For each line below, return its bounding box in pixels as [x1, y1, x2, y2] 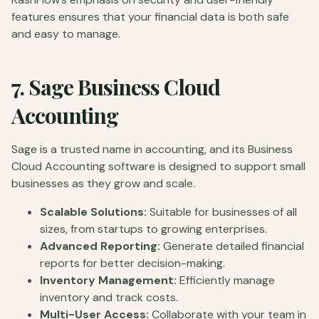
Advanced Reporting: [40, 238, 160, 253]
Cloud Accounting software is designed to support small [11, 158, 305, 174]
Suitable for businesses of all [147, 204, 297, 219]
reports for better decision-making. [40, 255, 225, 271]
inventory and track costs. [40, 289, 178, 305]
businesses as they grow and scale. [11, 175, 195, 191]
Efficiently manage [177, 272, 275, 288]
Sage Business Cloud [28, 72, 220, 101]
